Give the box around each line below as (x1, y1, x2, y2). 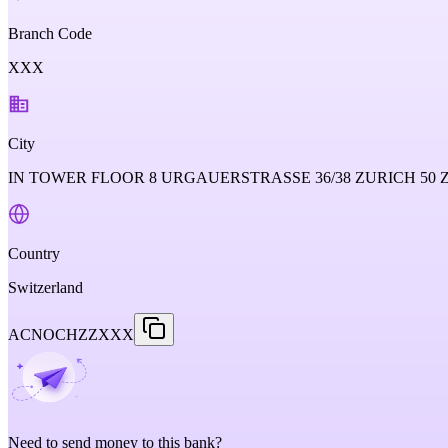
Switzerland (8, 279, 83, 296)
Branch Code (8, 25, 92, 42)
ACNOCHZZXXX (8, 326, 134, 343)
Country (8, 245, 60, 262)
